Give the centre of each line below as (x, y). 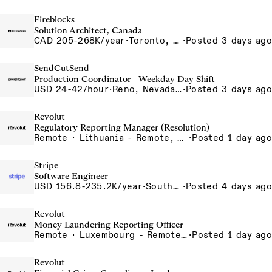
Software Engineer (71, 176)
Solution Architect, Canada (88, 30)
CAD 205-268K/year (80, 41)
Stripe (46, 165)
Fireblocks (54, 19)
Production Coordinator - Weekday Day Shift (124, 79)
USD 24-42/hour (71, 89)
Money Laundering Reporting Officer (109, 225)
